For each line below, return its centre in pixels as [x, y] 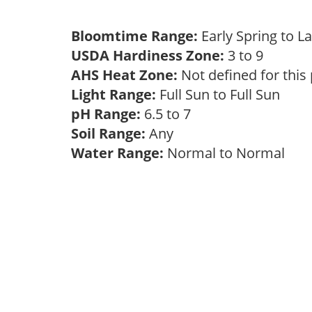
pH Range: [106, 114]
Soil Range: [108, 133]
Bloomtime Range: [136, 36]
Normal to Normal [228, 153]
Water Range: [117, 153]
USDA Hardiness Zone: [148, 55]
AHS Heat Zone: [124, 75]
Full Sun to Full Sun [221, 94]
